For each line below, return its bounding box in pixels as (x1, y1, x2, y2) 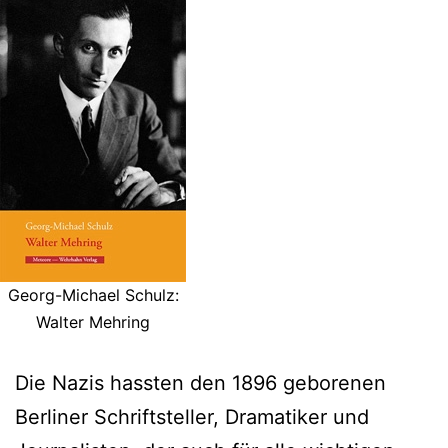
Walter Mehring (36, 311, 150, 332)
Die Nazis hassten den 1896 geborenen (15, 370, 386, 395)
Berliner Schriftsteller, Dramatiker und (15, 404, 369, 429)
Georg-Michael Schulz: (7, 284, 179, 305)
